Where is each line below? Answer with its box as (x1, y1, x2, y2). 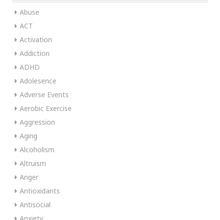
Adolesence (20, 76, 56, 85)
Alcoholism (20, 144, 55, 154)
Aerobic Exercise (20, 103, 72, 113)
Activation (20, 34, 52, 44)
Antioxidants (20, 186, 60, 195)
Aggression (20, 117, 55, 127)
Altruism (20, 158, 46, 168)
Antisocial (20, 199, 51, 209)
